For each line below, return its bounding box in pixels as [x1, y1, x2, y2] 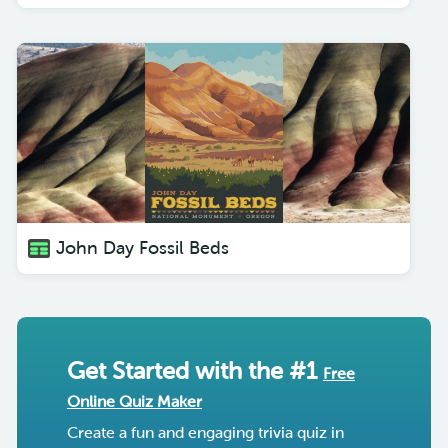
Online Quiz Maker [67, 392, 202, 410]
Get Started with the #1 [67, 357, 323, 384]
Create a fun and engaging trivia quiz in [67, 423, 344, 441]
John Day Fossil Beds [56, 238, 229, 258]
